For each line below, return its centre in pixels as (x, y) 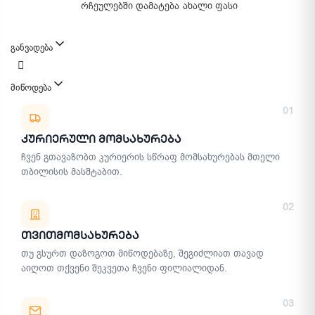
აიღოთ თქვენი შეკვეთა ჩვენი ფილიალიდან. (124, 268)
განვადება (32, 47)
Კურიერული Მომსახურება (101, 139)
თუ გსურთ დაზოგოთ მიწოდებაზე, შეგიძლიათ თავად (142, 253)
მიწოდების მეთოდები (145, 104)
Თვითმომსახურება (80, 235)
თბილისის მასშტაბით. (72, 172)
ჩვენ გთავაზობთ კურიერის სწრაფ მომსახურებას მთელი (150, 157)
